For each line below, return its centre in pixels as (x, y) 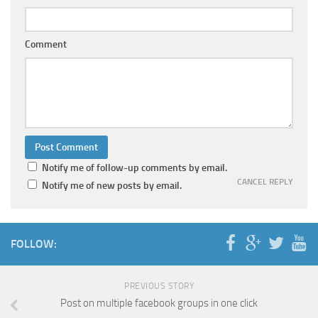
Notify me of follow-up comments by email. (135, 168)
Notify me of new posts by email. (112, 186)
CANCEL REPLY (265, 182)
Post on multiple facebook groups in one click (159, 303)
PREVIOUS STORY (159, 286)
